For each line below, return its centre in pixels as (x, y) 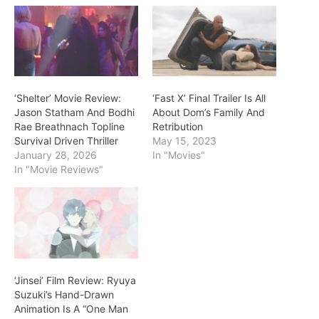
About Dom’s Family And (209, 113)
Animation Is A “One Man (71, 308)
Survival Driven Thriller (66, 141)
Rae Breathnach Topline (69, 127)
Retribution (178, 127)
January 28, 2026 (56, 155)
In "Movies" (179, 155)
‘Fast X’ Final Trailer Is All (209, 98)
